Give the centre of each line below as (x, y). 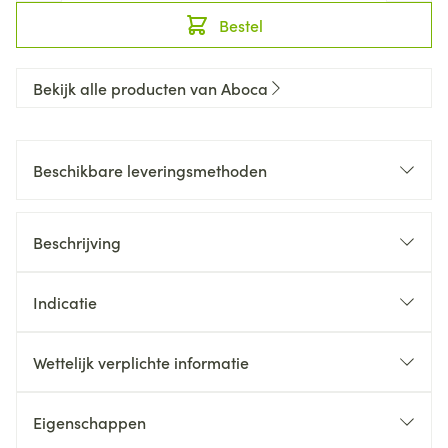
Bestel (241, 25)
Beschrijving (77, 242)
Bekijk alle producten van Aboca (150, 88)
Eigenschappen (89, 422)
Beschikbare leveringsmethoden (150, 170)
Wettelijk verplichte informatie (141, 362)
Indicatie (65, 302)
